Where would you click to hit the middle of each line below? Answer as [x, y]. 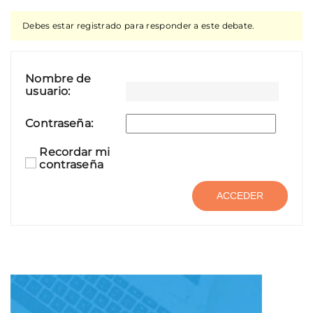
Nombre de [58, 79]
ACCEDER [240, 196]
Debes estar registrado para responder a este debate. [139, 26]
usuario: [48, 91]
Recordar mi [75, 152]
